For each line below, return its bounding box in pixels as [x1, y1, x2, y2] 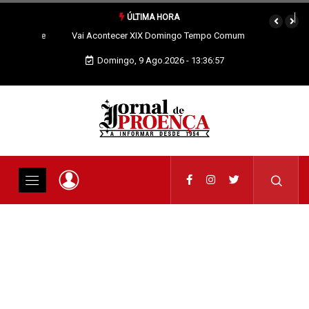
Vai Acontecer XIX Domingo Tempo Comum [68, 30, 241, 41]
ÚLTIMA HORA [124, 12, 179, 22]
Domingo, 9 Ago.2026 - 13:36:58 [97, 55, 224, 66]
